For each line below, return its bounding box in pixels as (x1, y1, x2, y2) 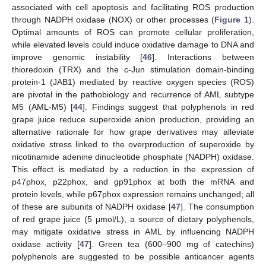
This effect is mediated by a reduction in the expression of (12, 164, 254, 175)
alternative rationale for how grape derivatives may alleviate (12, 127, 254, 137)
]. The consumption (180, 202, 255, 212)
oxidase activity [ (12, 239, 80, 249)
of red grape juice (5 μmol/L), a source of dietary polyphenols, (12, 214, 254, 224)
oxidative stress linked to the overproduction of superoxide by (12, 140, 254, 150)
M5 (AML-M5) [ (12, 102, 73, 112)
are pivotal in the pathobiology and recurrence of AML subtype (12, 90, 254, 100)
